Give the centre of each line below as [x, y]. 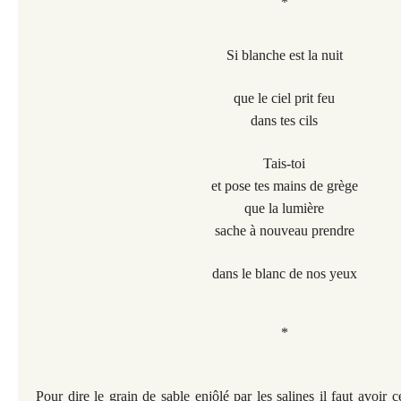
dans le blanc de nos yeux [284, 274]
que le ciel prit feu [284, 98]
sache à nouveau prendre [284, 231]
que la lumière [284, 209]
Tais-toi [284, 164]
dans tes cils [284, 121]
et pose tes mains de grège [284, 186]
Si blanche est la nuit [284, 55]
